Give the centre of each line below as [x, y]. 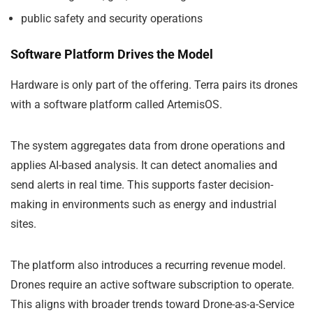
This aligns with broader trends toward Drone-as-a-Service [152, 304]
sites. [23, 224]
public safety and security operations [112, 18]
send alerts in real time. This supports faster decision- [142, 184]
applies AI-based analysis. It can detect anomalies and [144, 165]
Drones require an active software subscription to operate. [152, 284]
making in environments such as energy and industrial [144, 204]
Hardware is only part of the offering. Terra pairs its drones [154, 85]
